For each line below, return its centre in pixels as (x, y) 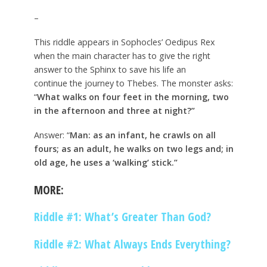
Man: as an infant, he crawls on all (142, 135)
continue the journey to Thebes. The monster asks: (133, 83)
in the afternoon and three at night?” (114, 111)
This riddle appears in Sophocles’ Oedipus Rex (124, 42)
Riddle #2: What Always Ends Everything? (132, 244)
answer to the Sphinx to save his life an (110, 70)
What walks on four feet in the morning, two (133, 97)
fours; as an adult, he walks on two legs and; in (133, 148)
